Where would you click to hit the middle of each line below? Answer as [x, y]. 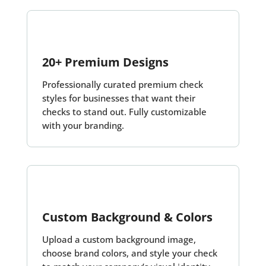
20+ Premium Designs [105, 62]
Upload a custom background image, [119, 240]
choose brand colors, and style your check [129, 253]
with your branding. [83, 126]
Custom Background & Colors [127, 217]
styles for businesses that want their [118, 98]
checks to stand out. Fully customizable [124, 112]
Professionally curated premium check [122, 85]
